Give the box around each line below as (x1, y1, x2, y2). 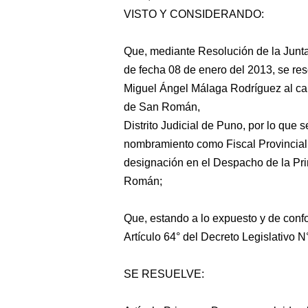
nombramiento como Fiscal (124, 138, 256, 150)
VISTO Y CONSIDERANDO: (124, 8, 264, 20)
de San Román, (124, 101, 200, 113)
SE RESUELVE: (124, 268, 204, 280)
